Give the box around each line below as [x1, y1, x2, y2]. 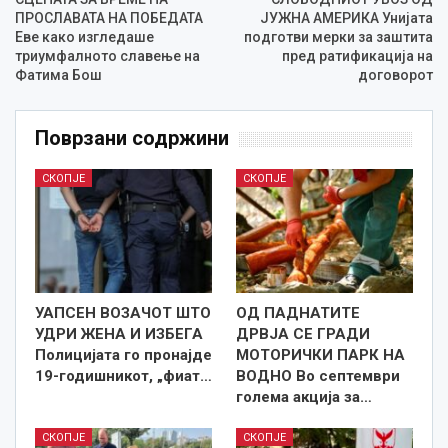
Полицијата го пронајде [35, 346, 212, 365]
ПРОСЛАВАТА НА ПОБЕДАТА [15, 10, 203, 27]
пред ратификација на [282, 48, 433, 65]
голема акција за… [236, 388, 372, 407]
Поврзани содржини [35, 126, 229, 151]
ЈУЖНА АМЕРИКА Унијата [260, 10, 433, 27]
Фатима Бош [15, 67, 102, 84]
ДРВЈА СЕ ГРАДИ [236, 325, 370, 344]
